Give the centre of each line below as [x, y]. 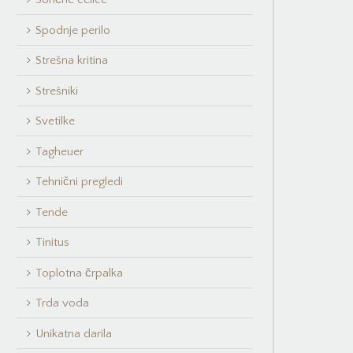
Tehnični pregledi [79, 182]
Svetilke [55, 121]
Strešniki [56, 91]
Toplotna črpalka [79, 273]
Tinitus [52, 242]
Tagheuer [59, 151]
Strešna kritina [71, 60]
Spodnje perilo [72, 30]
